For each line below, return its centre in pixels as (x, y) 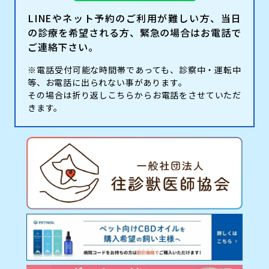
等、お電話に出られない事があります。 (107, 83)
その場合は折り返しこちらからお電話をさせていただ (134, 95)
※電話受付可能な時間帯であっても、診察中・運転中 (134, 70)
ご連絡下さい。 (63, 47)
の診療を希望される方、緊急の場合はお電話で (134, 33)
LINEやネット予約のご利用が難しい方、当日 (134, 18)
